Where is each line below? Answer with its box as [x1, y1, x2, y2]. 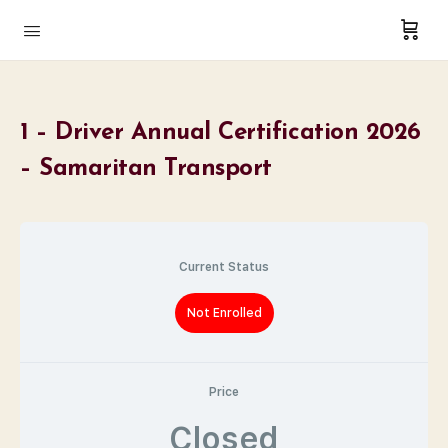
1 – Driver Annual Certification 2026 [20, 121, 421, 145]
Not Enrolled [186, 306, 262, 320]
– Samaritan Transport [20, 157, 272, 181]
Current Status [179, 260, 269, 274]
